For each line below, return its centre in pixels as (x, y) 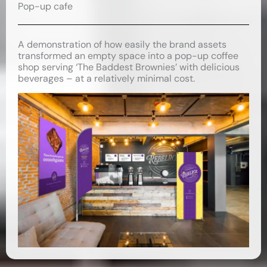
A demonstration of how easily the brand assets (122, 44)
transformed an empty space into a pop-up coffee (128, 55)
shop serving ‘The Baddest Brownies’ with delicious (129, 67)
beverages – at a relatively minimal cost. (106, 78)
